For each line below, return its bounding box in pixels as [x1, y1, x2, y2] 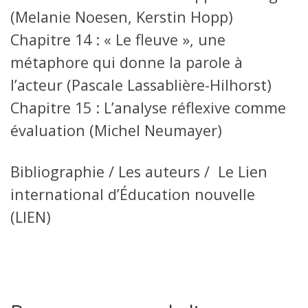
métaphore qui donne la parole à [10, 52, 243, 72]
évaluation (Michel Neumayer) [10, 120, 222, 140]
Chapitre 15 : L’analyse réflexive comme [10, 97, 286, 118]
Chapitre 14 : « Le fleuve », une [10, 29, 225, 49]
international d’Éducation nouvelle [10, 184, 255, 204]
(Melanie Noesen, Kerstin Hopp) [10, 6, 233, 27]
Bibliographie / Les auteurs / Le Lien [10, 161, 267, 181]
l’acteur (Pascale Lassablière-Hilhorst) [10, 74, 272, 95]
